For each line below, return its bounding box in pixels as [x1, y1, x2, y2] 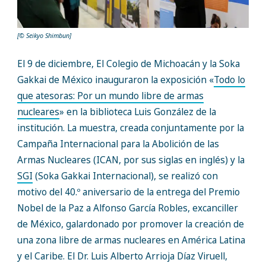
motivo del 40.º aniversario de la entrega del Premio [17, 186, 240, 199]
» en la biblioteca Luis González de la [59, 106, 216, 119]
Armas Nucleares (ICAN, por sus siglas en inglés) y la [17, 154, 245, 167]
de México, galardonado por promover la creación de [17, 218, 244, 231]
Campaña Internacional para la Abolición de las [17, 138, 219, 151]
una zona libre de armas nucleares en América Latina [17, 234, 245, 247]
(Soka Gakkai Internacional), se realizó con [32, 170, 218, 183]
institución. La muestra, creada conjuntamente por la [17, 122, 244, 135]
